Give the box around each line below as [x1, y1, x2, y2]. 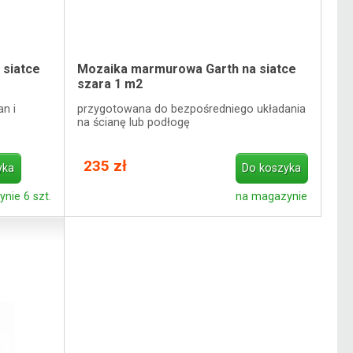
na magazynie [236, 190, 308, 204]
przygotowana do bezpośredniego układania [77, 102, 307, 116]
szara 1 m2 [77, 76, 143, 92]
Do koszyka [242, 162, 302, 176]
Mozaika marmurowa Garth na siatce [77, 61, 297, 77]
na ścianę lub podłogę [77, 115, 191, 129]
